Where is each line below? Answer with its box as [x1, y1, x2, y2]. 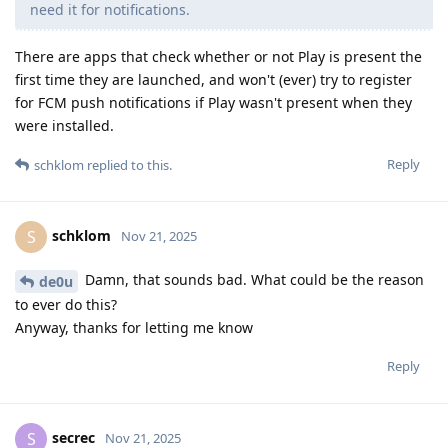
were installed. [15, 116, 114, 136]
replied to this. [84, 156, 172, 175]
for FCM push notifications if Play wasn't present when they [15, 93, 412, 113]
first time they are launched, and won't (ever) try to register [15, 70, 412, 90]
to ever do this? [15, 295, 117, 315]
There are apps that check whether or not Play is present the [15, 47, 422, 67]
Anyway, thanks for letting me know [15, 318, 253, 338]
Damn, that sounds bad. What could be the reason [81, 270, 424, 290]
